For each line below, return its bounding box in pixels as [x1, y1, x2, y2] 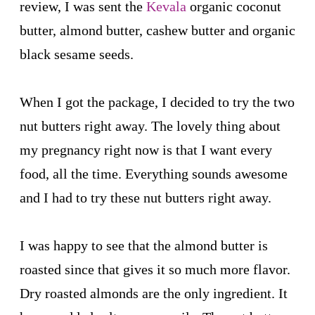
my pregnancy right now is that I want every [20, 141, 272, 157]
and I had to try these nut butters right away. [20, 189, 271, 205]
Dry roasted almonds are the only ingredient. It [20, 285, 288, 301]
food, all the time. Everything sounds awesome [20, 165, 288, 181]
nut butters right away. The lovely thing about [20, 117, 281, 134]
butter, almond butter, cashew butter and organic [20, 22, 295, 38]
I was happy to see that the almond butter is [20, 237, 268, 253]
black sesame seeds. [20, 46, 134, 62]
